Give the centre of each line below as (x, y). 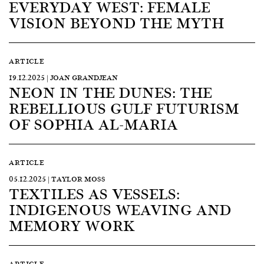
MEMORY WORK (72, 225)
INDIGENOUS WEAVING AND (120, 209)
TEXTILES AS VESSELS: (94, 193)
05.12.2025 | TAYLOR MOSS (57, 179)
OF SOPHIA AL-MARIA (93, 124)
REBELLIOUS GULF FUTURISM (124, 108)
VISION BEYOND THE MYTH (116, 22)
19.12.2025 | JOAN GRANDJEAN (63, 77)
